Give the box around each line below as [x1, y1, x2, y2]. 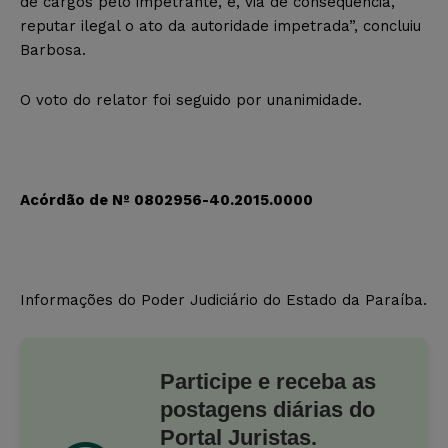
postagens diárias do [160, 396, 375, 422]
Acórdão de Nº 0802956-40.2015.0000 [20, 190, 313, 209]
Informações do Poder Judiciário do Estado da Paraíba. [20, 290, 427, 309]
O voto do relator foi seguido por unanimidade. [20, 90, 362, 109]
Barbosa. [20, 40, 86, 59]
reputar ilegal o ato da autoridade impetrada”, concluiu [20, 16, 421, 35]
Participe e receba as [160, 368, 376, 394]
